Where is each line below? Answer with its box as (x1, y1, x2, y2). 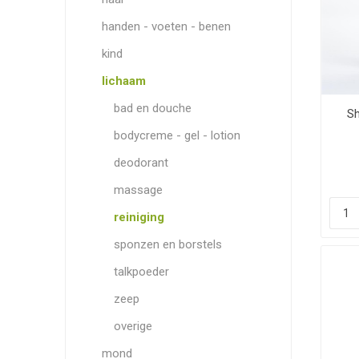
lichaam (101, 74, 146, 88)
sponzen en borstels (113, 237, 222, 252)
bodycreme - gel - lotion (113, 128, 240, 143)
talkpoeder (113, 264, 169, 279)
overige (113, 319, 152, 333)
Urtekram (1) (103, 62, 171, 76)
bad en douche (113, 101, 192, 115)
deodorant (113, 155, 168, 170)
